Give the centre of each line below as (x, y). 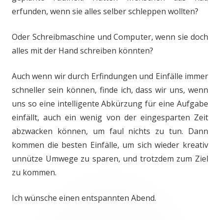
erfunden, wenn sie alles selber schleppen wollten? (105, 11)
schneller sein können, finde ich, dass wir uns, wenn (110, 90)
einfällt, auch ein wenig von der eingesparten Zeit (110, 117)
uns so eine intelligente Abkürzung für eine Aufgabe (110, 103)
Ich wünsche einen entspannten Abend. (84, 198)
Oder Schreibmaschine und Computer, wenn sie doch (110, 37)
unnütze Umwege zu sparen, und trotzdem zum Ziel (110, 158)
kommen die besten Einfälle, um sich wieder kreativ (110, 145)
